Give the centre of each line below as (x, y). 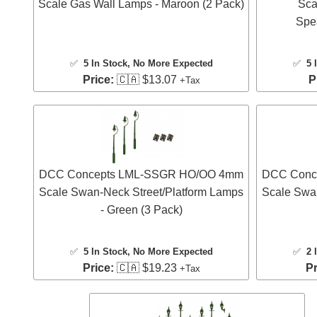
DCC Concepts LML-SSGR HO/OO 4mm (141, 174)
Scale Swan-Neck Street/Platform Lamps (141, 192)
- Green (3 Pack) (141, 209)
